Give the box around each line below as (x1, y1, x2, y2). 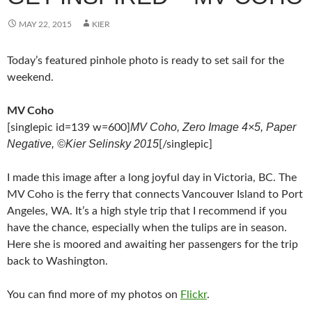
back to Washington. (7, 256, 108, 267)
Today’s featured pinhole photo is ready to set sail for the (7, 55, 284, 66)
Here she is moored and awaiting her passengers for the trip (7, 239, 298, 250)
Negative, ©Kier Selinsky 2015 (7, 138, 159, 150)
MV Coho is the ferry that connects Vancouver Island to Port (7, 189, 303, 200)
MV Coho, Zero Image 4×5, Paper (130, 121, 296, 133)
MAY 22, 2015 (19, 20, 72, 29)
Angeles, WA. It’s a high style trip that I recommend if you (7, 205, 287, 217)
